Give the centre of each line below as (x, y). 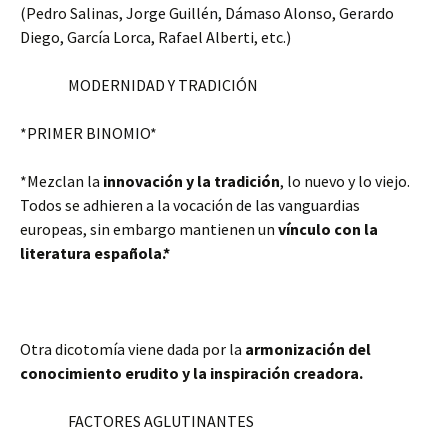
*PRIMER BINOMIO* (88, 133)
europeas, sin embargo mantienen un (149, 229)
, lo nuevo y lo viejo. (345, 181)
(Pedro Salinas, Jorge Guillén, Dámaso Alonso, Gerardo (207, 13)
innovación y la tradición (191, 181)
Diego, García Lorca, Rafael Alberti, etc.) (155, 37)
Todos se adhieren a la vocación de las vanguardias (190, 205)
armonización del (308, 349)
